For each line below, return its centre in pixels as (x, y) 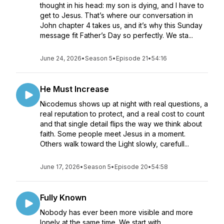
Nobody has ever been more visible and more (116, 212)
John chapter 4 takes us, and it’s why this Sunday (121, 25)
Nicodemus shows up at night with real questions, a (124, 104)
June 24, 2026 (61, 58)
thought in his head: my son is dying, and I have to (122, 5)
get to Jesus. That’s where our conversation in (116, 15)
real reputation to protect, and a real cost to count (122, 114)
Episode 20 (131, 167)
